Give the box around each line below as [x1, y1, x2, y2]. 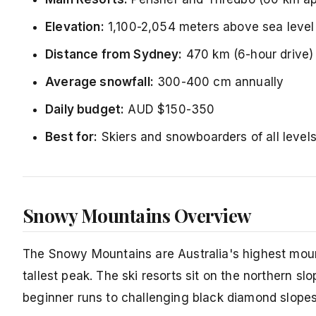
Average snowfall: [45, 75, 154, 90]
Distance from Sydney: [45, 47, 183, 62]
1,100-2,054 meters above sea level [104, 20, 315, 35]
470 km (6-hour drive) [182, 47, 314, 62]
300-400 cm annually [153, 75, 284, 90]
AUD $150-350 [124, 102, 215, 117]
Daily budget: [45, 102, 125, 117]
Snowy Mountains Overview [23, 203, 251, 229]
